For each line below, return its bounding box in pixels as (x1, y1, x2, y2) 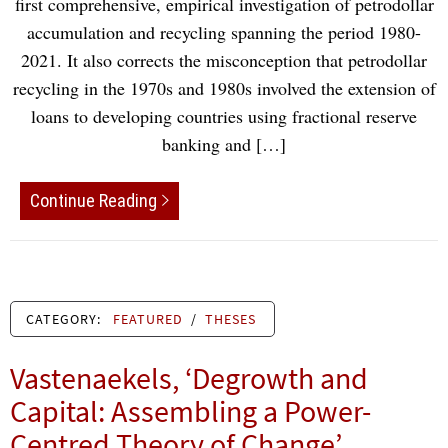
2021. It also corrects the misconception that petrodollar (21, 48, 427, 73)
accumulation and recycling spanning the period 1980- (27, 20, 421, 45)
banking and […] (162, 132, 286, 157)
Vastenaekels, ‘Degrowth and (10, 358, 368, 397)
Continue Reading (30, 189, 157, 211)
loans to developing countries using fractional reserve (31, 104, 417, 129)
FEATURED (113, 309, 183, 328)
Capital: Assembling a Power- (10, 391, 371, 430)
